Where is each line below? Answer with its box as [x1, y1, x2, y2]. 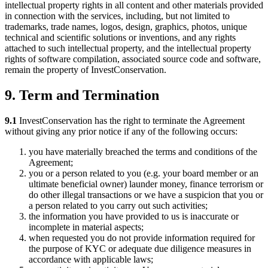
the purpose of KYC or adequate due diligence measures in [29, 243, 251, 254]
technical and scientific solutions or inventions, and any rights [5, 32, 236, 43]
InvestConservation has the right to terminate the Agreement [17, 115, 245, 126]
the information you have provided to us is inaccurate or [29, 211, 239, 222]
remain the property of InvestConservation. [5, 65, 166, 75]
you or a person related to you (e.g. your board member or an [29, 168, 258, 179]
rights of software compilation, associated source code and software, [5, 54, 261, 65]
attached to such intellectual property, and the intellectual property [5, 43, 251, 54]
